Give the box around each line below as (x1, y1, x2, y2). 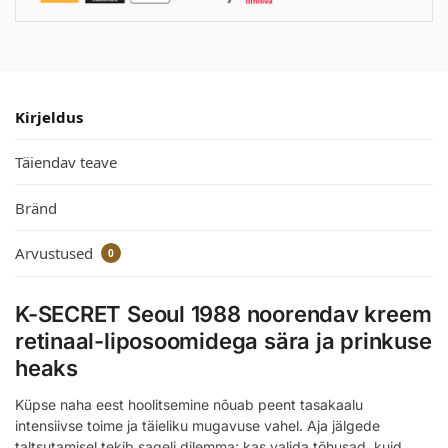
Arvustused (15, 242, 97, 263)
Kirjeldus (15, 106, 83, 127)
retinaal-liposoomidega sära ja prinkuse (15, 328, 432, 355)
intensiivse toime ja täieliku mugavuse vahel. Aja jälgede (15, 417, 380, 435)
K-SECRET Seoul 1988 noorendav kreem (15, 301, 432, 328)
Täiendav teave (15, 152, 117, 173)
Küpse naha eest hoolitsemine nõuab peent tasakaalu (15, 396, 363, 414)
